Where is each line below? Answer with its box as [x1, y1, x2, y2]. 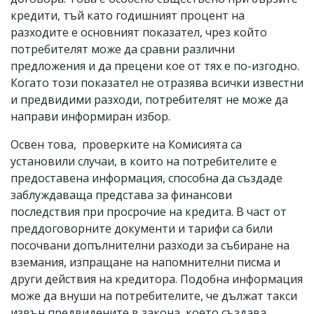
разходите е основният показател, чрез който [11, 24, 267, 40]
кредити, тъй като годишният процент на [11, 7, 245, 23]
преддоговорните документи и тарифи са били [11, 220, 273, 236]
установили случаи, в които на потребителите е [11, 153, 277, 169]
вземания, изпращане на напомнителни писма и [11, 254, 280, 270]
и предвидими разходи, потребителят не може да [11, 91, 288, 107]
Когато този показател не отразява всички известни [11, 74, 303, 90]
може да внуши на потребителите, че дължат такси [11, 287, 297, 303]
